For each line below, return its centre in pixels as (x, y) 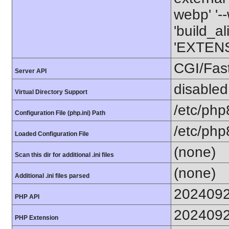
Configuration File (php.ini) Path (60, 113)
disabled (201, 89)
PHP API (27, 197)
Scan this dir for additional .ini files (64, 155)
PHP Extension (37, 218)
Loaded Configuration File (52, 134)
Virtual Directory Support (51, 92)
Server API (31, 71)
